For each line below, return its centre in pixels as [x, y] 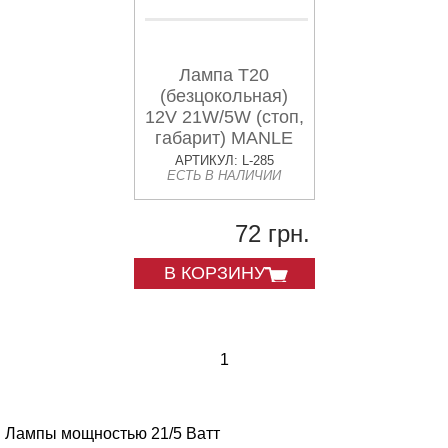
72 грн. [272, 234]
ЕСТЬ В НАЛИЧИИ [224, 176]
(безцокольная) [224, 96]
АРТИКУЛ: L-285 [224, 161]
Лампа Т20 [224, 75]
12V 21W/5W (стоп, [224, 117]
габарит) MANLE [224, 138]
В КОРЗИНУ [214, 273]
